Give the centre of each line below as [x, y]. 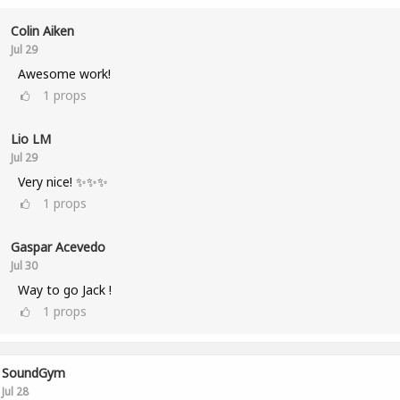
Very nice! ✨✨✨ [62, 182]
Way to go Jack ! [64, 290]
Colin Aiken [42, 31]
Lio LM [30, 139]
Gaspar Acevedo [58, 247]
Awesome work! [64, 74]
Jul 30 [24, 265]
